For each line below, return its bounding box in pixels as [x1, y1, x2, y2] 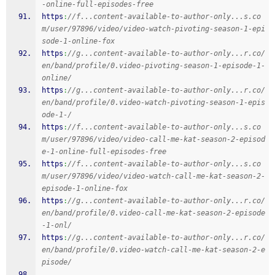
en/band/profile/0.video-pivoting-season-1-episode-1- [42, 61, 265, 70]
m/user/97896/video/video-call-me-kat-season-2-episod [42, 135, 265, 144]
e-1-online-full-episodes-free [42, 147, 166, 156]
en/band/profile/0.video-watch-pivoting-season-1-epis [42, 98, 265, 107]
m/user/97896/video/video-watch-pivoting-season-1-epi [42, 25, 265, 33]
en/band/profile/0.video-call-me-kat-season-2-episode [42, 209, 265, 217]
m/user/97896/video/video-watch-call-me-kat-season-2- [42, 172, 265, 180]
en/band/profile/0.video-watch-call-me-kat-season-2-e [42, 246, 265, 254]
